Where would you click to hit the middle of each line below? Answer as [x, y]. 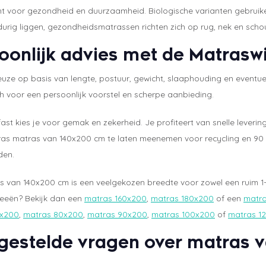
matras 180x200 [182, 198]
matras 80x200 [53, 214]
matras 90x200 [117, 214]
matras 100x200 [183, 214]
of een [229, 198]
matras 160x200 [115, 198]
